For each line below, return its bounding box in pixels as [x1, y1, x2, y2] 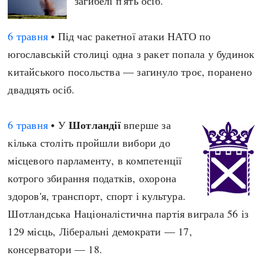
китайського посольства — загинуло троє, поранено [8, 64, 253, 79]
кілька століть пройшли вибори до [8, 135, 170, 150]
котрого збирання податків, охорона [8, 171, 177, 185]
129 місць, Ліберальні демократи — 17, [8, 224, 192, 238]
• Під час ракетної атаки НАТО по [48, 29, 211, 43]
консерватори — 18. [8, 242, 103, 256]
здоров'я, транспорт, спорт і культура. [8, 189, 186, 203]
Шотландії [69, 117, 121, 132]
